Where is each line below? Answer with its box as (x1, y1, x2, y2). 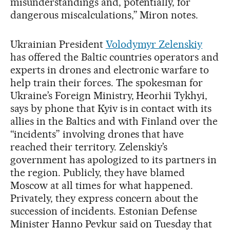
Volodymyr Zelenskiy (105, 37, 203, 50)
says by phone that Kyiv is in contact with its (10, 102, 212, 114)
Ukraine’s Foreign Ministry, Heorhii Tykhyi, (10, 89, 208, 102)
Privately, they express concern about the (10, 191, 199, 204)
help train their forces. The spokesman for (10, 76, 203, 89)
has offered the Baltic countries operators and (10, 50, 219, 63)
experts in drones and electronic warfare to (10, 63, 209, 76)
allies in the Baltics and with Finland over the (10, 114, 218, 127)
